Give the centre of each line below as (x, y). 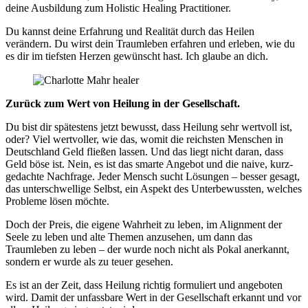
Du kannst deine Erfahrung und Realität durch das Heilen (130, 32)
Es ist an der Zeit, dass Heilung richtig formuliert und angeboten (144, 285)
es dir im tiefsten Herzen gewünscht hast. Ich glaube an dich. (137, 56)
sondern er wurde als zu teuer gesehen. (91, 262)
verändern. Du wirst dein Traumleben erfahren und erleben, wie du (150, 44)
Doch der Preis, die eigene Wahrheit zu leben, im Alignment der (144, 225)
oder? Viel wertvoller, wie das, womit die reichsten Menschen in (144, 140)
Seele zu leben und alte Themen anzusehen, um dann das (129, 237)
